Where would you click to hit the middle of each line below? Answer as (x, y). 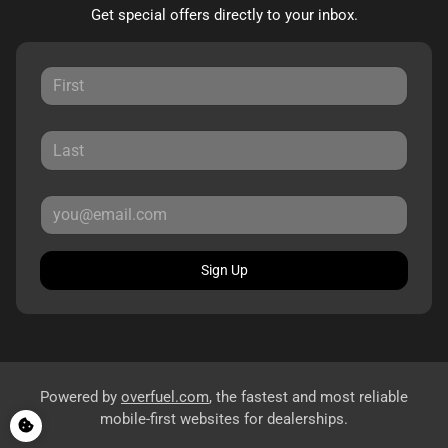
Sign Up (224, 270)
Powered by (80, 397)
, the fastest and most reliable (308, 397)
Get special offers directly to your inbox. (224, 15)
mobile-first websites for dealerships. (224, 419)
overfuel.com (165, 397)
